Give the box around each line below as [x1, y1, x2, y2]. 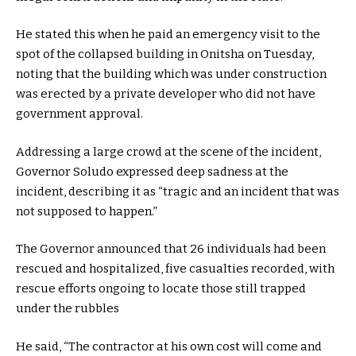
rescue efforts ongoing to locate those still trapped [16, 281, 306, 296]
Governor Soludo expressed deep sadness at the [16, 164, 288, 179]
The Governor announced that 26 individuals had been [16, 242, 326, 257]
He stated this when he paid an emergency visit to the [16, 27, 320, 42]
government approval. [16, 106, 143, 122]
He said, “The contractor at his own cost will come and [16, 339, 322, 354]
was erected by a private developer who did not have [16, 87, 315, 102]
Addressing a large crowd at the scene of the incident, [16, 144, 321, 159]
